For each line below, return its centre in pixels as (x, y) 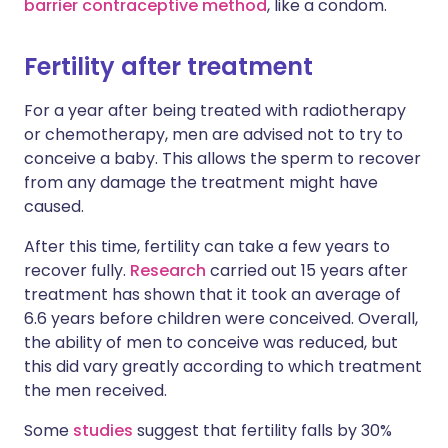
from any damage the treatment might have (201, 182)
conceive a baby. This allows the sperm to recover (222, 158)
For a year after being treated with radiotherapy (215, 110)
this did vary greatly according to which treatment (223, 366)
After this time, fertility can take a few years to (207, 246)
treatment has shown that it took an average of (212, 294)
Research (168, 270)
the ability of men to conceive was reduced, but (211, 342)
